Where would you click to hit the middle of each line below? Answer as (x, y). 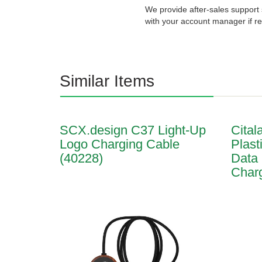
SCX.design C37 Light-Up (133, 130)
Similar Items (107, 81)
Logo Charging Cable (120, 144)
